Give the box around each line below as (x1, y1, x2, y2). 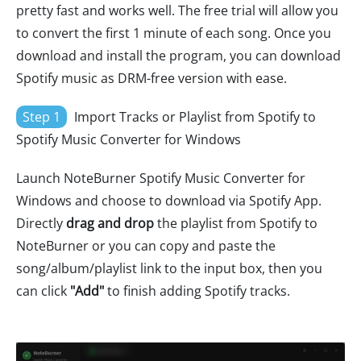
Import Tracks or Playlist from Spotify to (71, 107, 316, 126)
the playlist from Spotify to (154, 214, 317, 232)
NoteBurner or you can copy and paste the (16, 236, 276, 255)
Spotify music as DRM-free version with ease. (16, 68, 287, 87)
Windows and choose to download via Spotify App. (16, 191, 322, 210)
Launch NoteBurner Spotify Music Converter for (16, 168, 305, 187)
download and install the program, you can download (16, 46, 341, 64)
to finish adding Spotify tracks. (104, 281, 290, 300)
